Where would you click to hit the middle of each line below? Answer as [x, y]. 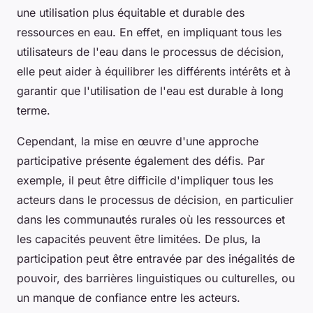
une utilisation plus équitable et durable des [131, 12]
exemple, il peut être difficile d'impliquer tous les [145, 180]
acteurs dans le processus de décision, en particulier [155, 199]
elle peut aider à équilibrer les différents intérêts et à [154, 71]
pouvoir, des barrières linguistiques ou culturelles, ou [156, 278]
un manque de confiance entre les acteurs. [129, 297]
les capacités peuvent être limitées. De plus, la [139, 239]
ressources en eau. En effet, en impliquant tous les [149, 32]
